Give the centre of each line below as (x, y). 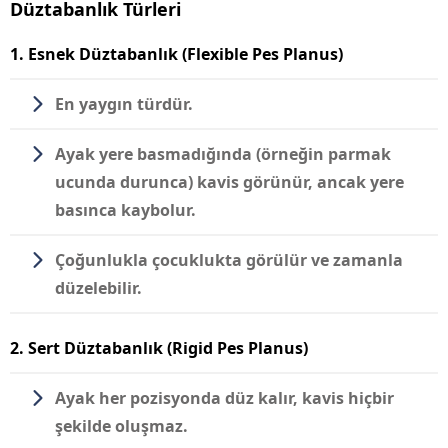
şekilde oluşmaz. (121, 425)
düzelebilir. (98, 287)
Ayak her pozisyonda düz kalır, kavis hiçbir (224, 397)
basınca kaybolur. (125, 209)
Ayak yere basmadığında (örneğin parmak (223, 153)
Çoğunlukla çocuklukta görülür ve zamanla (229, 259)
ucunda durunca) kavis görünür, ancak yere (229, 181)
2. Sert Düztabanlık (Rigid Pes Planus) (159, 347)
